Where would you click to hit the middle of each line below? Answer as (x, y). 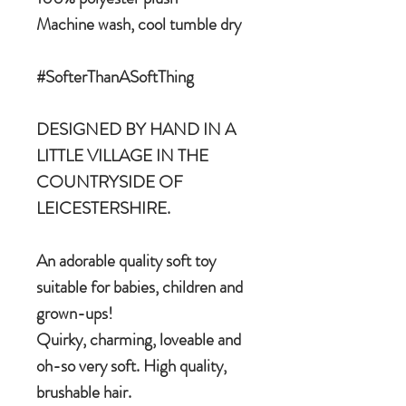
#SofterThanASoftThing (115, 77)
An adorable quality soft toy (126, 261)
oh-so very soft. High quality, (131, 366)
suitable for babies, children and (140, 287)
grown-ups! (75, 314)
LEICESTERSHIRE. (105, 208)
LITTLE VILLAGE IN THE (122, 156)
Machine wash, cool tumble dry (139, 24)
